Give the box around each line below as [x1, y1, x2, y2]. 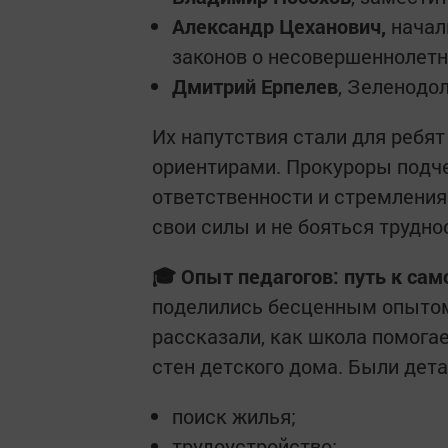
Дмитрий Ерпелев [172, 72, 338, 99]
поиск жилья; [172, 402, 296, 429]
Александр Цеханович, [172, 12, 391, 39]
